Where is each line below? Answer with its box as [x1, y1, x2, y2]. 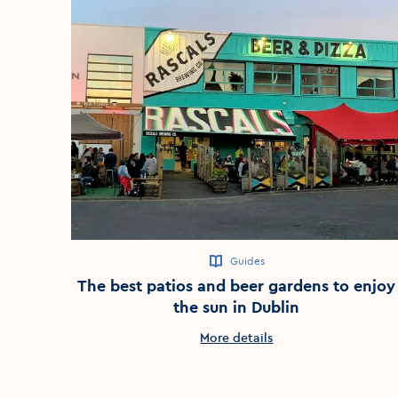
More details [200, 329, 274, 346]
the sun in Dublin [173, 296, 300, 317]
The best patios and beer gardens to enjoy [77, 275, 396, 296]
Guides [229, 253, 265, 267]
